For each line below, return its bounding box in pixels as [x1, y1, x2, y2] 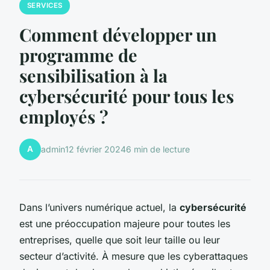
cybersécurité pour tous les [19, 84, 234, 107]
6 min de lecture [126, 144, 190, 155]
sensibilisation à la [19, 63, 168, 87]
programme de [19, 43, 137, 66]
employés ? [19, 104, 108, 128]
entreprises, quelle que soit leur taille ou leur [19, 233, 220, 246]
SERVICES [27, 1, 63, 10]
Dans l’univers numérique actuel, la [19, 201, 180, 213]
